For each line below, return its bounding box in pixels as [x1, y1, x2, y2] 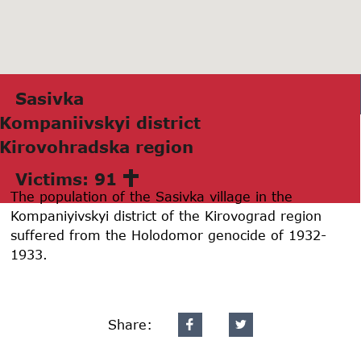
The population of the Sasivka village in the [10, 188, 293, 204]
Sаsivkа [15, 88, 84, 108]
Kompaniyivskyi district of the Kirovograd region [10, 207, 322, 223]
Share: [107, 316, 152, 332]
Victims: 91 [15, 168, 117, 189]
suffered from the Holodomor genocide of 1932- [10, 226, 327, 243]
